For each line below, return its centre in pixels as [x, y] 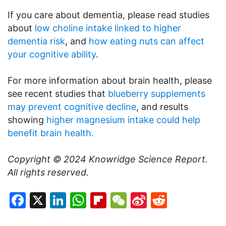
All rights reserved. [48, 173]
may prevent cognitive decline [72, 107]
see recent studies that [58, 94]
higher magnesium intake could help [123, 120]
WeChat [157, 200]
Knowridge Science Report [147, 159]
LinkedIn [98, 200]
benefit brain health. [51, 133]
